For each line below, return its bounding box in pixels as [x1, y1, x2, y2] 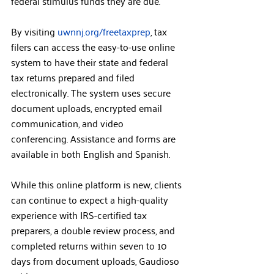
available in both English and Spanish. [11, 145, 170, 162]
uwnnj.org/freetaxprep [57, 23, 150, 40]
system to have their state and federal [11, 53, 171, 70]
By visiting [11, 23, 57, 40]
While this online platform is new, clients [11, 176, 184, 193]
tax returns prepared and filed [11, 68, 137, 86]
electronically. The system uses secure [11, 84, 173, 101]
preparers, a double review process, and [11, 221, 177, 239]
